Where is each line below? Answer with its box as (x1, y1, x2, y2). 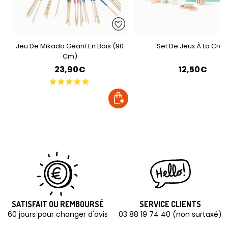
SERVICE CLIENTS (139, 199, 202, 210)
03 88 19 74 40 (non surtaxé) (119, 209, 222, 220)
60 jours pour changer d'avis (7, 209, 108, 220)
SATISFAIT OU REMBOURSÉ (11, 199, 104, 210)
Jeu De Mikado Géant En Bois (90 (16, 41, 124, 51)
